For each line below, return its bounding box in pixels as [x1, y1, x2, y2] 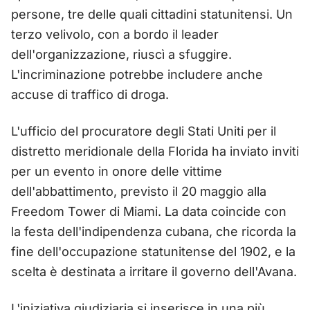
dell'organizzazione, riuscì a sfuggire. [11, 46, 232, 62]
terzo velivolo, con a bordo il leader [11, 26, 219, 42]
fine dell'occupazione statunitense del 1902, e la [11, 244, 295, 259]
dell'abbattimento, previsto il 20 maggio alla [11, 183, 266, 199]
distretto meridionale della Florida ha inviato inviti [11, 143, 299, 158]
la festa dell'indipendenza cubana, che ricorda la [11, 224, 296, 239]
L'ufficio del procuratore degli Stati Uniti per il [11, 123, 276, 138]
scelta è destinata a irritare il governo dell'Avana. [11, 264, 297, 279]
